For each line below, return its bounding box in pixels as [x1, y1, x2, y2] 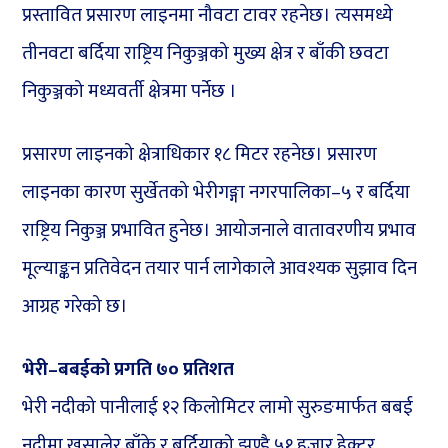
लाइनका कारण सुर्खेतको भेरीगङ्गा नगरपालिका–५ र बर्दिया [22, 177, 411, 209]
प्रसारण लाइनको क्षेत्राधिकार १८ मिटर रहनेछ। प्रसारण [22, 139, 378, 171]
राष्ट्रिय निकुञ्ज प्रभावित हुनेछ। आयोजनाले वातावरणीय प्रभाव [22, 215, 417, 247]
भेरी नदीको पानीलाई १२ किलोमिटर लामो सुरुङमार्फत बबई [22, 392, 414, 424]
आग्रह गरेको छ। [22, 291, 129, 323]
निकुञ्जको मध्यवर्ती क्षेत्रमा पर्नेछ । [22, 76, 238, 108]
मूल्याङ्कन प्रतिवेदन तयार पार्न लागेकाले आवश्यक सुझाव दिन [22, 253, 418, 285]
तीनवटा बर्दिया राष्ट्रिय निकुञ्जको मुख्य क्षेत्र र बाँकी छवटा [22, 38, 390, 70]
